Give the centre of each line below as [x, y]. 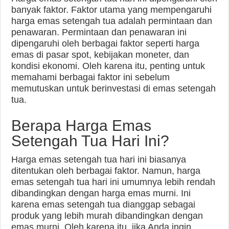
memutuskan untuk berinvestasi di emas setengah [114, 88]
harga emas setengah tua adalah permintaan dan [112, 21]
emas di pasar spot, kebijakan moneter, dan [100, 55]
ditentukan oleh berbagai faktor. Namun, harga [106, 171]
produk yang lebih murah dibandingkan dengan [107, 216]
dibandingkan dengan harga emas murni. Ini [101, 193]
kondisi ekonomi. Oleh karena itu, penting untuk [108, 66]
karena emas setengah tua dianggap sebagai [104, 204]
